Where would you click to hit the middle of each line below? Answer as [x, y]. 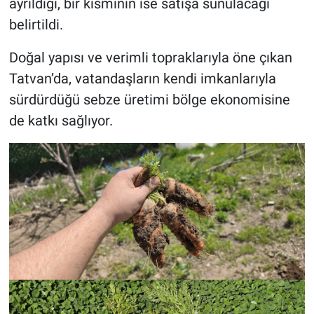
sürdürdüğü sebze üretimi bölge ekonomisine [149, 99]
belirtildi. [36, 24]
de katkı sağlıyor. [61, 120]
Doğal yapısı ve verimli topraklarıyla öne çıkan [150, 57]
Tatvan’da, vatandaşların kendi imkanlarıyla [142, 78]
